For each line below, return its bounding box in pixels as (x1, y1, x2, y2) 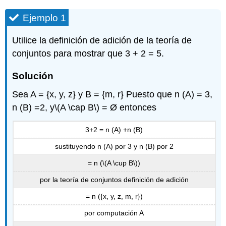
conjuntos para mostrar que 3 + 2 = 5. (12, 48, 164, 59)
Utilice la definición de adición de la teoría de (12, 35, 192, 46)
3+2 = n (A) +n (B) (85, 125, 143, 134)
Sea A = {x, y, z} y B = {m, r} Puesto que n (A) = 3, (12, 89, 213, 100)
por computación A (84, 209, 144, 217)
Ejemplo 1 (23, 12, 67, 23)
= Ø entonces (99, 102, 157, 113)
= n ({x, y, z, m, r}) (85, 192, 143, 200)
